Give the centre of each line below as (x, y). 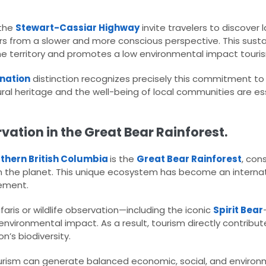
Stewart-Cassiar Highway (77, 28)
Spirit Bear (238, 210)
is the (123, 159)
